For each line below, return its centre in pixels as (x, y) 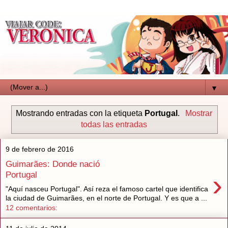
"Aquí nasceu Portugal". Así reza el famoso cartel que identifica (107, 189)
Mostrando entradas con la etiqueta (80, 113)
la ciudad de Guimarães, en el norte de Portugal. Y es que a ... (106, 198)
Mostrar (198, 113)
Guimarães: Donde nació (53, 164)
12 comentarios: (32, 208)
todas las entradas (114, 125)
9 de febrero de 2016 (40, 149)
